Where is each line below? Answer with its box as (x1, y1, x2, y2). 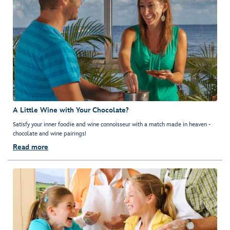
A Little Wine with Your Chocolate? (13, 106, 129, 115)
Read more (13, 143, 48, 152)
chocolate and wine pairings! (13, 130, 86, 138)
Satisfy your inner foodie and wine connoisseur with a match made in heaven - (13, 121, 210, 129)
